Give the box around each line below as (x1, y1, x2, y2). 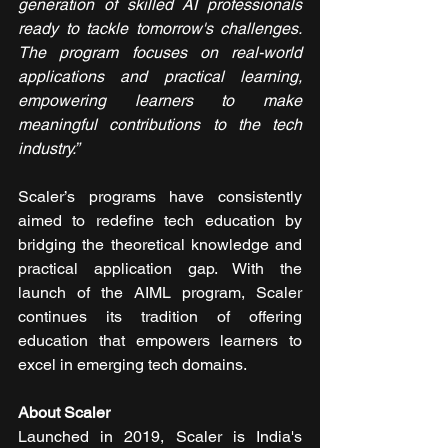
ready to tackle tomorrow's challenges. (18, 19, 302, 39)
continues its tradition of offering (18, 307, 302, 327)
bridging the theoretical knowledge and (18, 235, 302, 255)
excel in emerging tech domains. (18, 355, 247, 375)
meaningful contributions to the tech (18, 115, 302, 135)
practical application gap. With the (18, 259, 302, 279)
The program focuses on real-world (18, 43, 302, 63)
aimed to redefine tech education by (18, 211, 302, 231)
